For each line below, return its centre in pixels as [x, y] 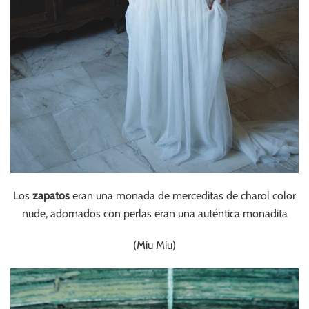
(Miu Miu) [154, 245]
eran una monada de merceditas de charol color [183, 195]
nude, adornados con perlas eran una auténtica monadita [154, 213]
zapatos [50, 195]
